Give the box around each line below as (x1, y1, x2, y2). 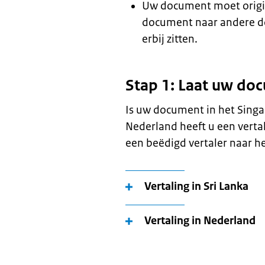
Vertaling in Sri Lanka (144, 179, 248, 193)
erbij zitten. (142, 32, 198, 46)
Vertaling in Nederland (144, 214, 256, 228)
